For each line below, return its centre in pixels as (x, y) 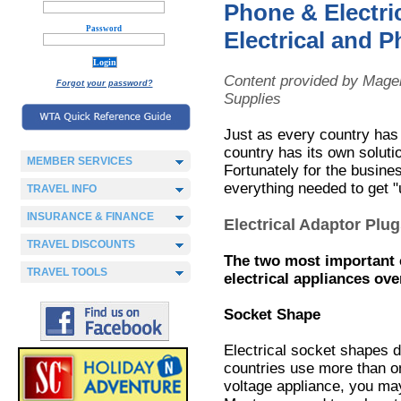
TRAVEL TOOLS (67, 272)
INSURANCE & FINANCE (90, 217)
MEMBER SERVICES (80, 161)
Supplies (252, 99)
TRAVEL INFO (62, 189)
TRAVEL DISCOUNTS (81, 244)
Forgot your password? (104, 83)
